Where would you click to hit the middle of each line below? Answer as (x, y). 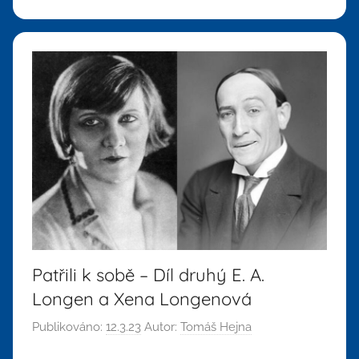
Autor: (161, 327)
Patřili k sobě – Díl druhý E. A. (148, 274)
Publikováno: (69, 327)
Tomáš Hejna (216, 327)
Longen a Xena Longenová (142, 298)
